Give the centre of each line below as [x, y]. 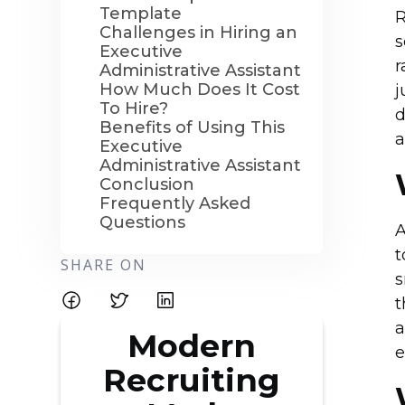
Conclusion [147, 184]
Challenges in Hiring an [199, 33]
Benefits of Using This [193, 127]
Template [141, 14]
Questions [143, 222]
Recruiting [192, 380]
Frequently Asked [175, 203]
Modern [192, 346]
